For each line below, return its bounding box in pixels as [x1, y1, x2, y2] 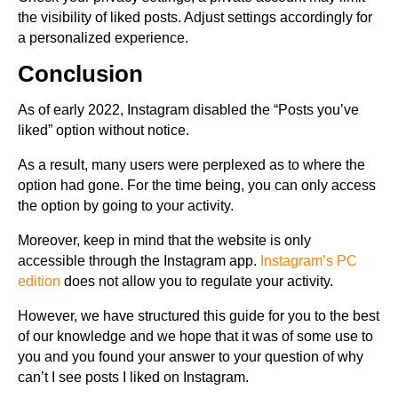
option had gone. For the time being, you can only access [18, 178, 376, 194]
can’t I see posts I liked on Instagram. [18, 370, 249, 386]
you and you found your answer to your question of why [18, 349, 363, 365]
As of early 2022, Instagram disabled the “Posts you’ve [18, 102, 359, 118]
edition [18, 274, 60, 290]
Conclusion [18, 60, 143, 88]
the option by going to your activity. [18, 198, 234, 214]
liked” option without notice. [18, 123, 189, 139]
